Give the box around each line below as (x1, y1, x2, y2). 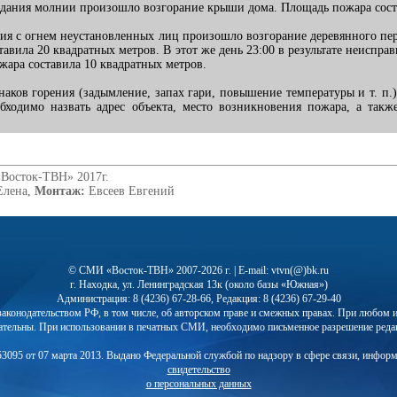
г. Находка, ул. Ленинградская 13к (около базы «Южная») (69, 278, 328, 291)
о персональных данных (145, 378, 252, 390)
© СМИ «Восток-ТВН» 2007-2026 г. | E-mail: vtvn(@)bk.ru (68, 264, 329, 276)
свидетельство (167, 363, 230, 376)
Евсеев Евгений (85, 184, 175, 198)
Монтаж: (35, 184, 85, 198)
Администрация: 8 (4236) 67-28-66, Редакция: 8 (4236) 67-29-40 (56, 292, 341, 305)
